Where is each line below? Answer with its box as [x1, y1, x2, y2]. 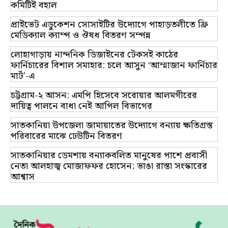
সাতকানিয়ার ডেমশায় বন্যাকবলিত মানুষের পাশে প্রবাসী [11, 148, 207, 163]
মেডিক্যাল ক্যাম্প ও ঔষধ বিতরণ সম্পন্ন [11, 28, 151, 43]
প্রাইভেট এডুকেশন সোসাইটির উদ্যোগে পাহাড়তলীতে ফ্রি [11, 17, 208, 33]
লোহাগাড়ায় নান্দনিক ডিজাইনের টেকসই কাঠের [11, 47, 178, 63]
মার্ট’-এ [11, 69, 35, 84]
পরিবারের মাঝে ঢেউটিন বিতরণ [11, 129, 122, 144]
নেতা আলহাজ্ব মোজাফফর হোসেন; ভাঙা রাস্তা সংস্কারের [11, 159, 207, 174]
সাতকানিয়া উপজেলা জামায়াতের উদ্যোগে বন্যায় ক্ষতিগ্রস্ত [11, 118, 213, 133]
